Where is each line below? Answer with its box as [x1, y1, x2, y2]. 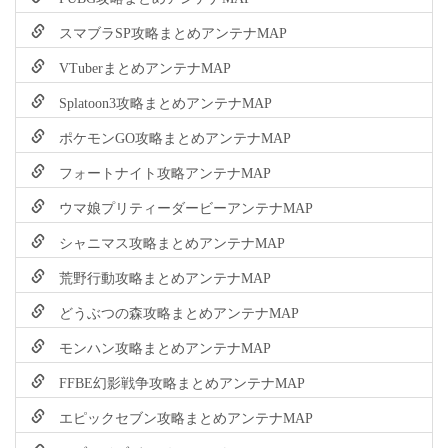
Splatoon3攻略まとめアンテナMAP [45, 93, 272, 110]
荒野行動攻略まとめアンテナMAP [45, 268, 271, 285]
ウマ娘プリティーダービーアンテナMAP [45, 198, 313, 215]
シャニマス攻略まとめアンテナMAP [45, 233, 285, 250]
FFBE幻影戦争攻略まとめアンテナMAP [45, 373, 305, 390]
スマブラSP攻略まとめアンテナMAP [45, 23, 287, 40]
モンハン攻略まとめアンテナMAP [45, 338, 271, 355]
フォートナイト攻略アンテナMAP [45, 163, 271, 180]
